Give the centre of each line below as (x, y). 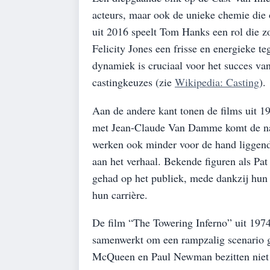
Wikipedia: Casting (217, 82)
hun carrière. (120, 194)
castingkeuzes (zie (133, 82)
